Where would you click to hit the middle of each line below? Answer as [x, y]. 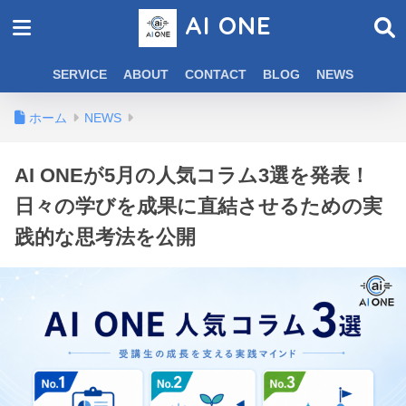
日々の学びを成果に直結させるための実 [198, 206]
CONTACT [216, 74]
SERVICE [80, 74]
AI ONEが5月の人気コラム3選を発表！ [192, 175]
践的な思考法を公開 [105, 237]
